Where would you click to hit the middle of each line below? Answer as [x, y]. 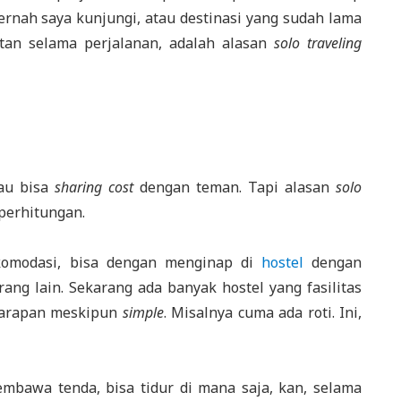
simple [143, 312]
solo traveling [318, 43]
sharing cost [94, 187]
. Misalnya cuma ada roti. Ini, [263, 312]
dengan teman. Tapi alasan [235, 187]
